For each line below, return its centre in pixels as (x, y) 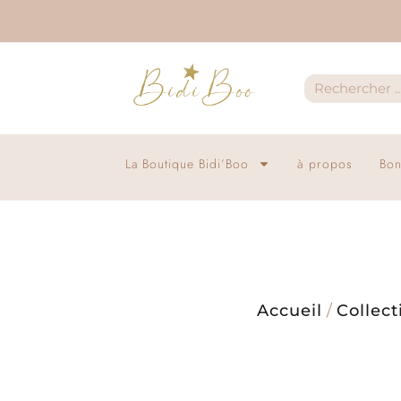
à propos (325, 163)
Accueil (290, 311)
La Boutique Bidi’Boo (188, 163)
